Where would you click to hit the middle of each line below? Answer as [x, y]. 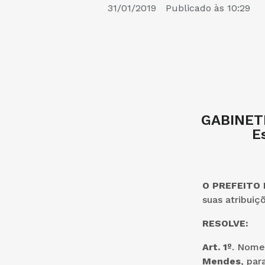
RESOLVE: [225, 224]
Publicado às [195, 8]
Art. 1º [217, 247]
